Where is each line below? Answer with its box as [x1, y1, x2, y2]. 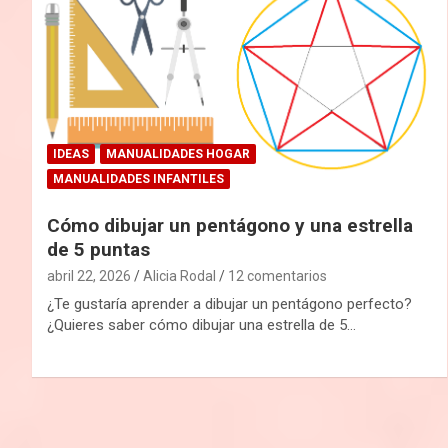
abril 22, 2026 [47, 267, 131, 284]
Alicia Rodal [143, 267, 216, 284]
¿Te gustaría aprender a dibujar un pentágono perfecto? [47, 294, 412, 313]
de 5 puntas [47, 237, 150, 261]
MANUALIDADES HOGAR [106, 146, 250, 161]
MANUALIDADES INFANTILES [53, 171, 224, 186]
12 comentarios [228, 267, 327, 284]
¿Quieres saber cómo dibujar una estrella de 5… [47, 315, 356, 334]
